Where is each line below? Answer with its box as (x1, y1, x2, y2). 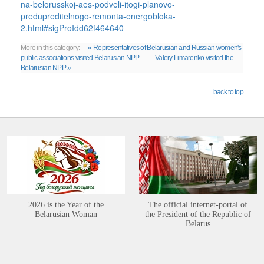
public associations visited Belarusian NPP (21, 53, 140, 62)
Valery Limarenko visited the (155, 53, 233, 62)
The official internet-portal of (148, 200, 247, 209)
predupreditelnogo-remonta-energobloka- (21, 9, 176, 22)
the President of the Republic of (145, 209, 251, 219)
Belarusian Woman (35, 209, 97, 219)
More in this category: (21, 43, 80, 52)
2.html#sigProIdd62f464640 (21, 21, 124, 34)
